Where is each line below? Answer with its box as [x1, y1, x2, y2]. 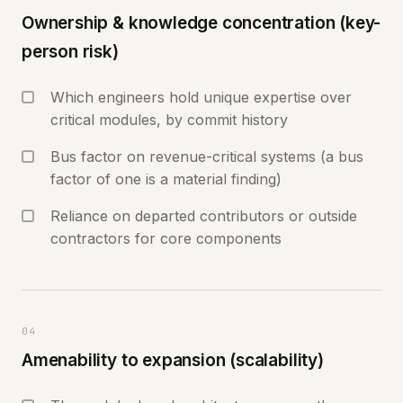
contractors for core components [50, 229, 282, 247]
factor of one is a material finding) [50, 170, 282, 188]
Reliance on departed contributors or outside [50, 207, 357, 225]
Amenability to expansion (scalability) [22, 350, 324, 371]
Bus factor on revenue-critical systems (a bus [50, 148, 363, 166]
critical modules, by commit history [50, 111, 288, 129]
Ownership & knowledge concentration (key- [22, 13, 381, 33]
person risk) [22, 41, 119, 62]
